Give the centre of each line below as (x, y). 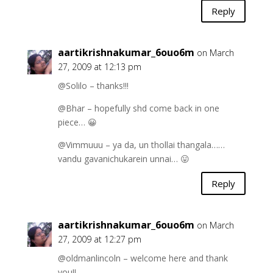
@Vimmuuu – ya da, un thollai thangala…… (141, 145)
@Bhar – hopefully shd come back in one (138, 108)
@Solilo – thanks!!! (93, 86)
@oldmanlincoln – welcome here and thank (143, 258)
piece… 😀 (77, 122)
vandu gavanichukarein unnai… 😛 (123, 159)
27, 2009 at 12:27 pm (99, 239)
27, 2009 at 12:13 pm (99, 67)
